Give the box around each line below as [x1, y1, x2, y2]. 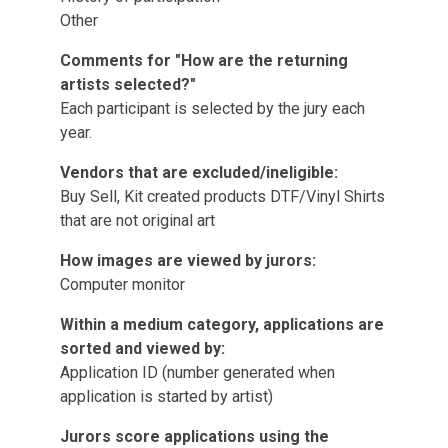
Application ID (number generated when [60, 363, 335, 382]
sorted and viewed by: [60, 339, 225, 358]
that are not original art [60, 211, 215, 230]
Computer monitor [60, 275, 185, 294]
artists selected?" [60, 75, 196, 94]
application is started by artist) [60, 387, 273, 406]
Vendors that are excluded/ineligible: [60, 163, 338, 182]
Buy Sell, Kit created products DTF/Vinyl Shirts [60, 187, 385, 206]
